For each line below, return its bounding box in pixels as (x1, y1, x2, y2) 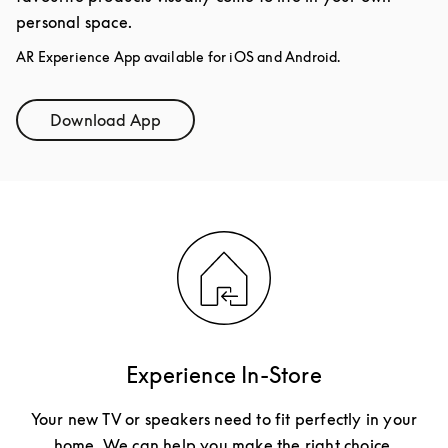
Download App (50, 110, 162, 131)
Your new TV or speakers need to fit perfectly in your (30, 409, 418, 430)
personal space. (16, 12, 132, 33)
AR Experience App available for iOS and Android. (16, 48, 341, 66)
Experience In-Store (126, 362, 322, 389)
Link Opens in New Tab (104, 117, 276, 138)
